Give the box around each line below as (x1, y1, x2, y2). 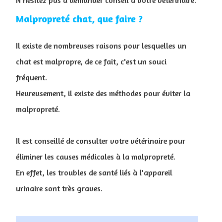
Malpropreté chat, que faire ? (16, 12, 143, 25)
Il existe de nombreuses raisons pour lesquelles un (16, 40, 186, 51)
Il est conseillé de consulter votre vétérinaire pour (16, 135, 185, 146)
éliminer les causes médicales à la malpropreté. (16, 151, 175, 162)
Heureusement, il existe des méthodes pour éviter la (16, 88, 190, 98)
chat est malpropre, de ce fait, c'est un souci (16, 56, 166, 66)
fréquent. (16, 72, 47, 82)
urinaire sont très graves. (16, 183, 103, 193)
